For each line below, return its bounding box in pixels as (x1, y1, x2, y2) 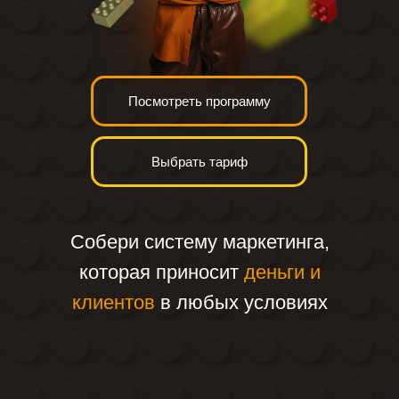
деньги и (243, 261, 321, 283)
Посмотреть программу (127, 94, 271, 109)
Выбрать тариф (151, 154, 248, 169)
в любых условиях (154, 291, 328, 313)
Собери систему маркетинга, (69, 231, 330, 253)
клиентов (71, 291, 155, 313)
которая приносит (78, 261, 244, 283)
